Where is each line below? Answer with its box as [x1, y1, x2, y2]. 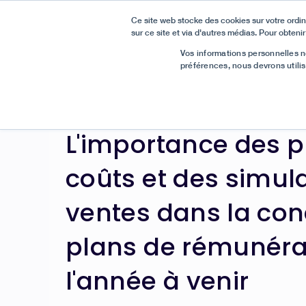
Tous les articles [74, 115, 154, 129]
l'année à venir [66, 263, 249, 298]
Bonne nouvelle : [59, 47, 134, 59]
